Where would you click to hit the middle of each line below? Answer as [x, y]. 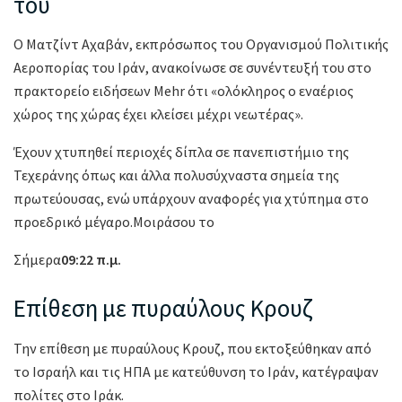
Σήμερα [37, 260]
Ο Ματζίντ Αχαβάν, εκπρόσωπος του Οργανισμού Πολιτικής [201, 44]
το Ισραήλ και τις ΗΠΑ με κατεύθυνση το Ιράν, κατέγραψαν [196, 371]
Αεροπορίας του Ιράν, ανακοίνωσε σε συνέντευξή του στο [192, 68]
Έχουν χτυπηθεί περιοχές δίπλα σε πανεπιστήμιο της [181, 152]
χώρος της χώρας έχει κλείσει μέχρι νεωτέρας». [158, 114]
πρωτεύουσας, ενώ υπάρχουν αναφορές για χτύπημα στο [191, 199]
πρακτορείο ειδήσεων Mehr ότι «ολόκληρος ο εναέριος [184, 91]
